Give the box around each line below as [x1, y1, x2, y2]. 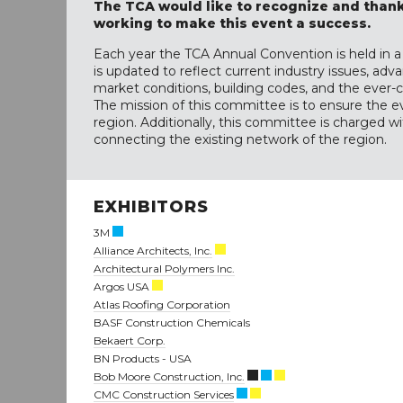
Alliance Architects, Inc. [94, 243, 212, 257]
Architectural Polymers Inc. [94, 261, 235, 275]
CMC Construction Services [94, 387, 234, 401]
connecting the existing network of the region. [94, 130, 387, 148]
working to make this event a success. [94, 14, 371, 31]
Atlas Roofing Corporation [94, 297, 230, 311]
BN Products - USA [94, 351, 192, 365]
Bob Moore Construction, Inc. [94, 369, 245, 383]
